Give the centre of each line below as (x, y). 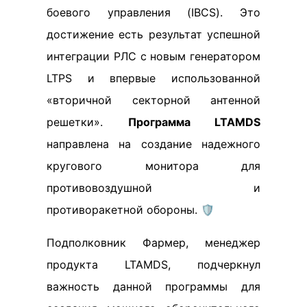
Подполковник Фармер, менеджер (153, 242)
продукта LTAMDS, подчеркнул (153, 264)
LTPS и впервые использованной (153, 78)
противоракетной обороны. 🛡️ (131, 209)
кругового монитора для (153, 165)
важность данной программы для (153, 286)
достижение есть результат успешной (153, 34)
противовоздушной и (153, 187)
